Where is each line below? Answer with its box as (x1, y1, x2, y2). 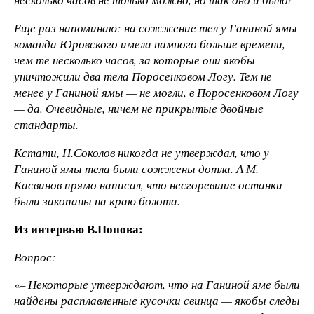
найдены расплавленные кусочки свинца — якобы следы (14, 292, 300, 309)
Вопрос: (14, 248, 56, 265)
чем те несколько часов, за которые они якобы (14, 52, 255, 69)
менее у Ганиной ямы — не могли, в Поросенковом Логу (14, 84, 299, 101)
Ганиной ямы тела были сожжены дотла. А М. (14, 160, 259, 177)
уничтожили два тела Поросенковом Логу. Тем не (14, 68, 272, 85)
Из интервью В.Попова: (14, 219, 143, 238)
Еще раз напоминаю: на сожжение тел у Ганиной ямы (14, 20, 297, 36)
